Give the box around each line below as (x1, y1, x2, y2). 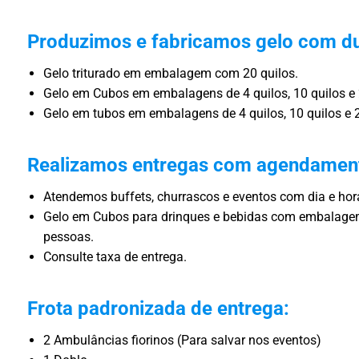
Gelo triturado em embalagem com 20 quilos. (43, 66, 298, 81)
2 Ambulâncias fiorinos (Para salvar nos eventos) (43, 333, 321, 348)
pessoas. (43, 229, 94, 244)
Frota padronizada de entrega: (27, 297, 289, 320)
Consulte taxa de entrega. (43, 249, 187, 264)
